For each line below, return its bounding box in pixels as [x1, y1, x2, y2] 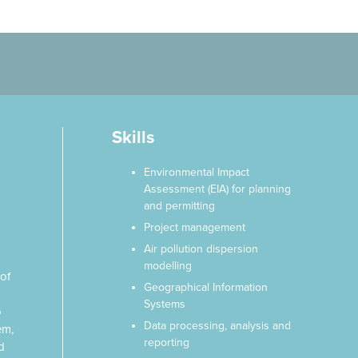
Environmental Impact [143, 165, 249, 179]
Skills [111, 127, 155, 148]
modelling [143, 259, 192, 272]
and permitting [143, 199, 215, 213]
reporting [143, 336, 189, 349]
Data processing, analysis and [143, 319, 291, 332]
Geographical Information [143, 280, 268, 294]
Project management [143, 221, 245, 234]
